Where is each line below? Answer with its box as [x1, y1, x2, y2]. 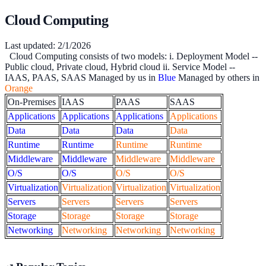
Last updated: [5, 40, 58, 50]
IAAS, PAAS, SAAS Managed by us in [5, 72, 158, 83]
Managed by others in [176, 72, 259, 83]
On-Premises [8, 96, 56, 107]
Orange [5, 83, 33, 93]
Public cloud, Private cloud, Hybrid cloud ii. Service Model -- [5, 61, 235, 72]
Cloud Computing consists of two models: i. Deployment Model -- [5, 50, 258, 61]
